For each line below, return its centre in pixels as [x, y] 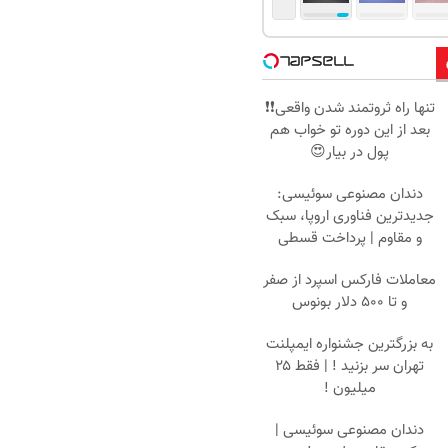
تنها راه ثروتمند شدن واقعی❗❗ [349, 108]
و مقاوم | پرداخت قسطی [349, 238]
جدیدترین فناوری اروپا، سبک [349, 216]
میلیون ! [349, 388]
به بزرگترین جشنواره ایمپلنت [349, 344]
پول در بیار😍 [349, 152]
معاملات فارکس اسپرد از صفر [349, 280]
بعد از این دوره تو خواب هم [349, 130]
